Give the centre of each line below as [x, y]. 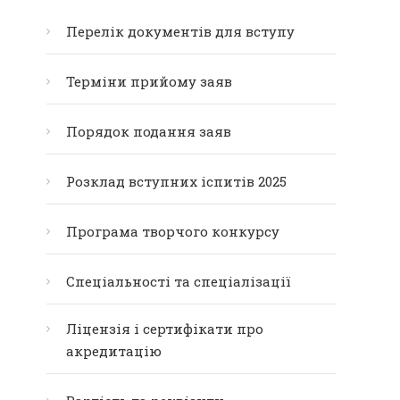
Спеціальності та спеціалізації [179, 281]
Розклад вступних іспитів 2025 [176, 181]
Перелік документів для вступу [180, 31]
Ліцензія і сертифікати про [165, 329]
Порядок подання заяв [149, 131]
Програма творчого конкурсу [173, 231]
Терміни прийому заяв [149, 81]
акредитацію [114, 351]
